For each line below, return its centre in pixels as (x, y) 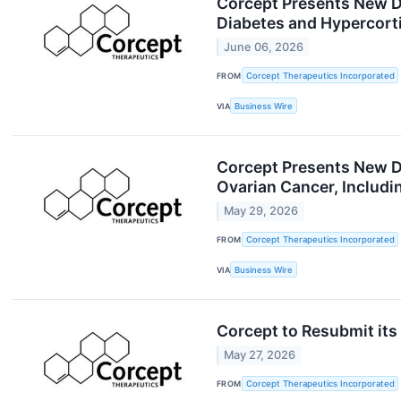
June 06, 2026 (264, 47)
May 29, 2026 (261, 211)
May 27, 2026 (260, 355)
